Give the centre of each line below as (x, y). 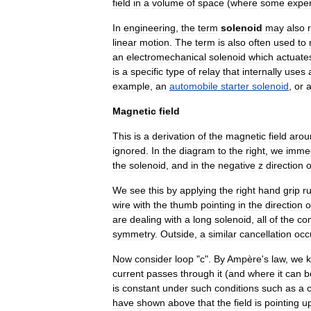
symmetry (134, 234)
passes (162, 274)
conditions (237, 288)
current (128, 274)
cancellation (266, 234)
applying (198, 190)
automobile (194, 86)
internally (262, 72)
